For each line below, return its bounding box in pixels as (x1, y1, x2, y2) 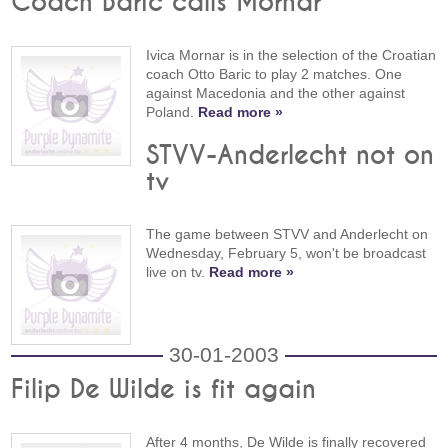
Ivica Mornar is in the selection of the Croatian (146, 46, 437, 63)
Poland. (146, 103, 199, 120)
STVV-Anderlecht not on (146, 143, 435, 170)
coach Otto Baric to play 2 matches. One (146, 65, 403, 82)
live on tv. (146, 264, 210, 281)
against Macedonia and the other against (146, 84, 406, 101)
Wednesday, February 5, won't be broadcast (146, 245, 427, 262)
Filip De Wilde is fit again (11, 377, 317, 404)
